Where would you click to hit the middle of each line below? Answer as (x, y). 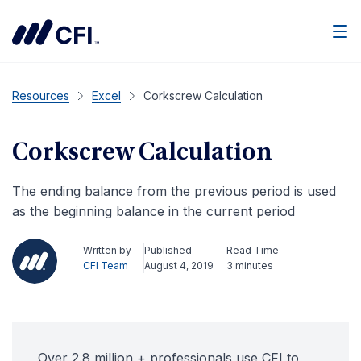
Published (168, 250)
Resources (41, 95)
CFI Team (106, 266)
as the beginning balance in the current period (154, 211)
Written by (107, 250)
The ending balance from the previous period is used (174, 191)
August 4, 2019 (179, 266)
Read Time (253, 250)
